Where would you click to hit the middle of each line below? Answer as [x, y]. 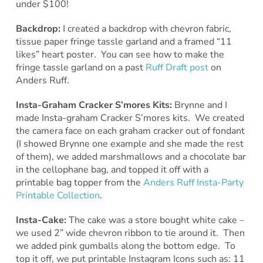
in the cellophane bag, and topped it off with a [112, 170]
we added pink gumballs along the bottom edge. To [125, 246]
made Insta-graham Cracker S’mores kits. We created [130, 118]
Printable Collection [58, 196]
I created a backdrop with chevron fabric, [147, 29]
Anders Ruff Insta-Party [193, 183]
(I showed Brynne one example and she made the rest [129, 144]
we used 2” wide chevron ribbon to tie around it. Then [130, 233]
